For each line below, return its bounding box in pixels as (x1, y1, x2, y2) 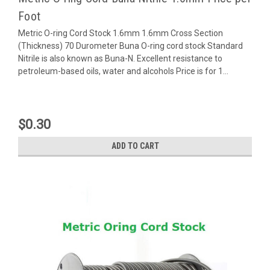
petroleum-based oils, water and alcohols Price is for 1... (18, 66, 228, 76)
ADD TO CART (111, 140, 159, 151)
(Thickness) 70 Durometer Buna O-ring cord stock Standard (18, 40, 243, 51)
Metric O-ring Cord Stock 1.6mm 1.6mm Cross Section (18, 28, 223, 38)
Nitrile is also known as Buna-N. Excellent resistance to (18, 53, 222, 63)
